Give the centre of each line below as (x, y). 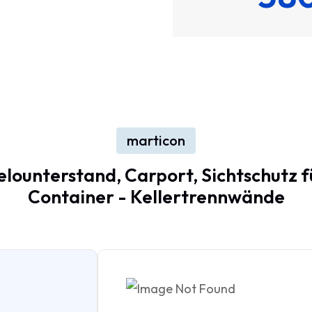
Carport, (161, 175)
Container (71, 197)
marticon (156, 140)
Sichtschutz (249, 175)
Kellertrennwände (207, 197)
